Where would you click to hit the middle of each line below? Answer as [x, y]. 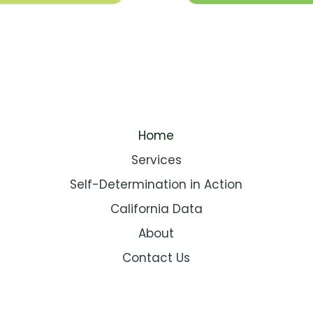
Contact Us [156, 257]
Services [156, 160]
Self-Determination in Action [156, 184]
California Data [156, 209]
